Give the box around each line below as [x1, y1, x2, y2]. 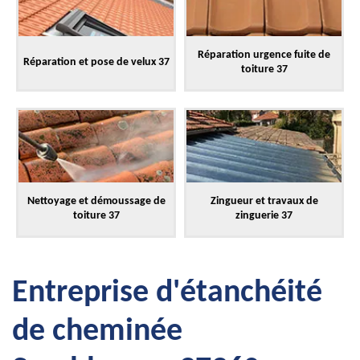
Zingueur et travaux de [210, 195, 318, 207]
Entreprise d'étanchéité [12, 277, 322, 309]
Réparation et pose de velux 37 [22, 56, 170, 68]
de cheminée [12, 316, 182, 348]
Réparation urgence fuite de [198, 49, 330, 61]
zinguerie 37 [235, 210, 292, 222]
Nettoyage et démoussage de [27, 195, 166, 207]
